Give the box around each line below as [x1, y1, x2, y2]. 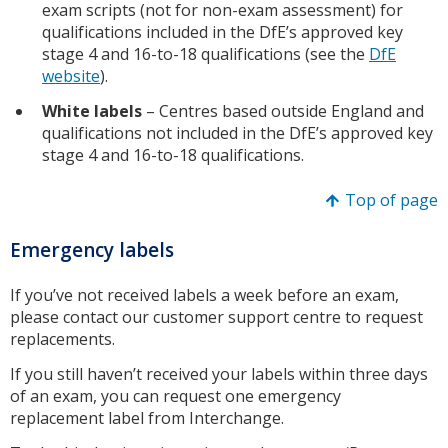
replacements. [10, 328, 119, 351]
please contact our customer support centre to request [10, 306, 423, 329]
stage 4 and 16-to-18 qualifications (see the [42, 42, 369, 65]
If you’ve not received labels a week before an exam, [10, 284, 399, 307]
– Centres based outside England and [142, 99, 424, 122]
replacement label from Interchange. [10, 407, 284, 430]
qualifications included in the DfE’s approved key [42, 20, 403, 43]
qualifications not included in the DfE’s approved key [42, 121, 433, 144]
